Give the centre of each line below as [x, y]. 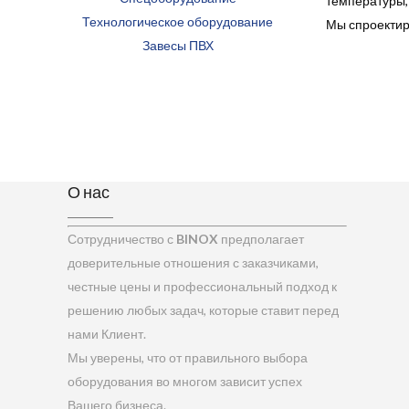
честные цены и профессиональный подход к [203, 286]
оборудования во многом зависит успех [185, 381]
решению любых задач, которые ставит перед [204, 309]
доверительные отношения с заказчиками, [194, 262]
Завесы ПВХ [178, 45]
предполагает [262, 238]
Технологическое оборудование [178, 21]
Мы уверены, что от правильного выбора [188, 357]
